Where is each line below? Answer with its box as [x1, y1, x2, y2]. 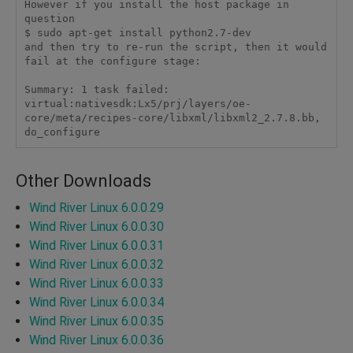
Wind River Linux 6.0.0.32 [29, 256, 164, 272]
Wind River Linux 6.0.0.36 [29, 332, 164, 347]
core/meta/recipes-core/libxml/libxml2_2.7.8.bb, [24, 112, 321, 124]
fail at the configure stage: [24, 55, 201, 68]
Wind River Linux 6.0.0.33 [29, 275, 164, 291]
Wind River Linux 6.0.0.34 [29, 294, 164, 310]
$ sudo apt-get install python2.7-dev [24, 27, 251, 39]
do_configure [24, 126, 106, 139]
